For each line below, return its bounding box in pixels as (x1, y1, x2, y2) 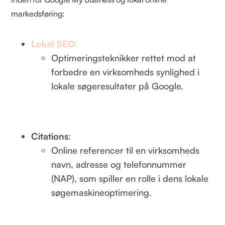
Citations (31, 130, 69, 142)
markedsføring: (11, 8, 65, 19)
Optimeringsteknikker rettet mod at (51, 52, 196, 63)
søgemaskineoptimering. (51, 186, 152, 198)
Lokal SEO (31, 38, 75, 49)
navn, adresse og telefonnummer (51, 158, 187, 170)
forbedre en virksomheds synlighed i (51, 66, 200, 77)
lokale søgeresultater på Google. (51, 80, 184, 91)
